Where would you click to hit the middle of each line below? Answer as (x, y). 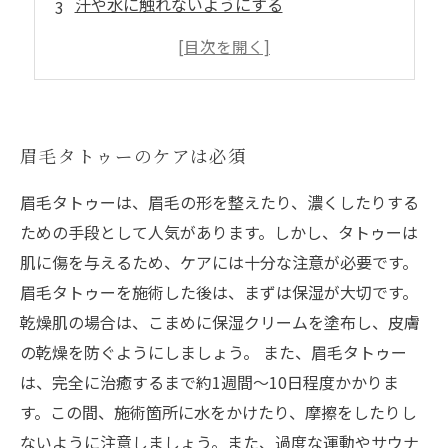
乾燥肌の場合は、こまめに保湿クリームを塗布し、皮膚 (220, 322)
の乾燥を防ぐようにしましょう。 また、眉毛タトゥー (213, 352)
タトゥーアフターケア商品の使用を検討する (234, 72)
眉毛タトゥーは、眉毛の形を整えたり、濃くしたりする (219, 202)
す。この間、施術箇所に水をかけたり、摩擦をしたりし (218, 412)
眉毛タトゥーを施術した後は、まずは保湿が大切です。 (219, 292)
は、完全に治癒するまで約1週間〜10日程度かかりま (209, 382)
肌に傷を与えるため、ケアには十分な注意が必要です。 (219, 262)
